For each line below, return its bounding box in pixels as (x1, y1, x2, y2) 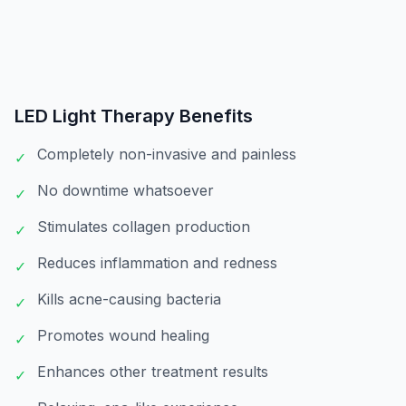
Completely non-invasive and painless (37, 145, 296, 163)
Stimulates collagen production (37, 217, 250, 236)
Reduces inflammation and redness (37, 254, 277, 272)
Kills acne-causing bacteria (37, 290, 221, 308)
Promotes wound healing (37, 326, 209, 344)
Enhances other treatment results (37, 362, 268, 381)
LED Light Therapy (14, 105, 175, 127)
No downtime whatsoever (37, 181, 214, 199)
